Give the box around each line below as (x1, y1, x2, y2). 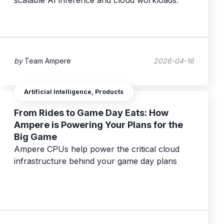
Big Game (14, 131, 57, 142)
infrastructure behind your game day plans (14, 156, 177, 166)
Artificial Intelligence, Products (24, 88, 123, 96)
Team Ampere (24, 56, 71, 65)
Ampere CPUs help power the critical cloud (14, 144, 179, 154)
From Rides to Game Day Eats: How (14, 107, 168, 118)
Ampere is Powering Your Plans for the (14, 119, 183, 130)
